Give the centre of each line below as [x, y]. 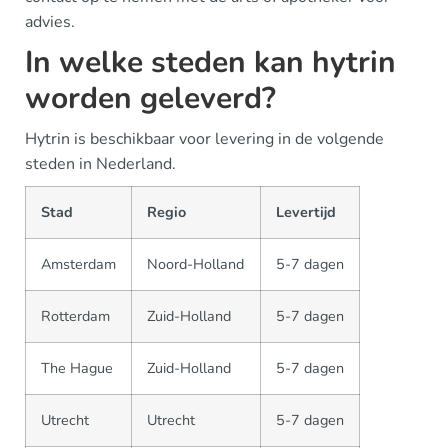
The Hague [77, 368]
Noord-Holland [195, 264]
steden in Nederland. [100, 164]
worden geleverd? [150, 99]
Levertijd [306, 212]
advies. [50, 22]
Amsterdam [78, 264]
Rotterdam [75, 316]
